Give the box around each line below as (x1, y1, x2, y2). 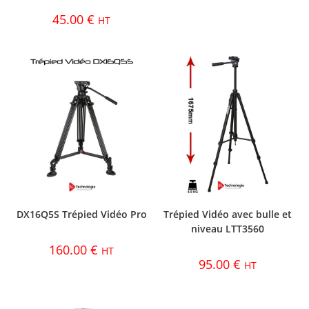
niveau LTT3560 (190, 222, 264, 236)
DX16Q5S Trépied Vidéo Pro (16, 208, 147, 221)
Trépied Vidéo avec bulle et (163, 208, 292, 221)
